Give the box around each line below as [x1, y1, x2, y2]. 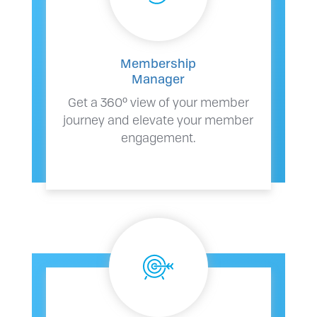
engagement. [120, 128, 196, 146]
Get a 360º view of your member [67, 93, 249, 110]
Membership [120, 54, 197, 71]
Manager [132, 69, 185, 87]
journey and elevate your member [63, 110, 254, 128]
